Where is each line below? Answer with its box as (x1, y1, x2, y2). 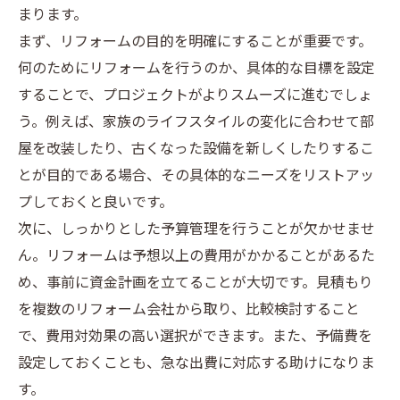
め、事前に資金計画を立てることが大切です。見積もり (18, 271, 373, 296)
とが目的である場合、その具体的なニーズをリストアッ (18, 164, 374, 188)
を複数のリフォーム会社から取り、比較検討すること (18, 298, 360, 322)
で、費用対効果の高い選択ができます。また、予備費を (18, 325, 372, 349)
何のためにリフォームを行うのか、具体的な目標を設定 (18, 57, 375, 81)
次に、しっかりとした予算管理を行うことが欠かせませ (18, 218, 375, 242)
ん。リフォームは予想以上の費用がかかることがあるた (18, 245, 375, 269)
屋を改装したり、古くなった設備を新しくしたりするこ (18, 137, 374, 162)
